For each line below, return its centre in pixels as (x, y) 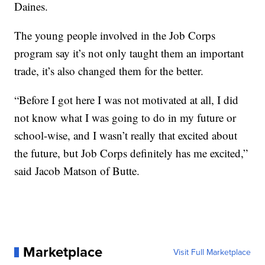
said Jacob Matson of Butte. (77, 171)
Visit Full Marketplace (212, 252)
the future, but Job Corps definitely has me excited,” (131, 153)
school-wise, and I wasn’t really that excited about (126, 135)
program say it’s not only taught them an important (129, 53)
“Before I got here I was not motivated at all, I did (127, 100)
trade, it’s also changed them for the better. (109, 71)
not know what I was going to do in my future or (125, 118)
